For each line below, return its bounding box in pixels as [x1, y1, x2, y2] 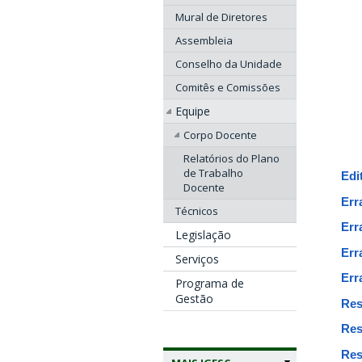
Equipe [175, 103, 210, 120]
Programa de [175, 276, 244, 292]
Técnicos [175, 204, 218, 219]
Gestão [175, 291, 213, 307]
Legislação [175, 227, 231, 243]
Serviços [175, 251, 219, 267]
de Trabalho [183, 166, 243, 181]
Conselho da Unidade [175, 57, 282, 72]
